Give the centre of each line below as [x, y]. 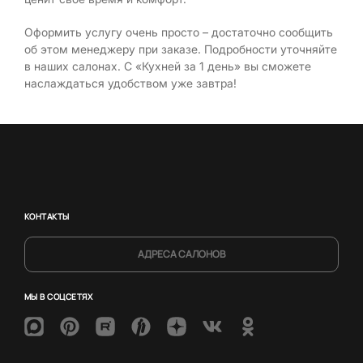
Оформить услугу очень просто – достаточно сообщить [179, 32]
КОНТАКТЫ [47, 216]
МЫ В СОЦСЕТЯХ [59, 296]
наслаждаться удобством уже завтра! [130, 83]
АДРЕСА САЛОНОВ [181, 254]
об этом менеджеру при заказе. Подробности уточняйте [181, 49]
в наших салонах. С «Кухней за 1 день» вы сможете [168, 66]
